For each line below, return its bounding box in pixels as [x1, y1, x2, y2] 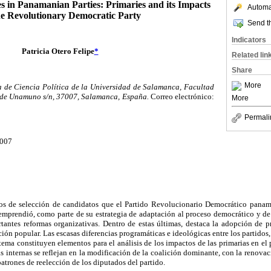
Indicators [232, 36, 266, 44]
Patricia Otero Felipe [21, 47, 94, 56]
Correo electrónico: [150, 91, 215, 101]
